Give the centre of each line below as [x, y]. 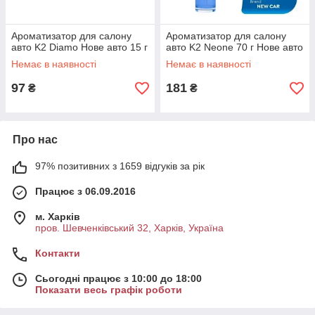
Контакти [58, 253]
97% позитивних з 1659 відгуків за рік [120, 166]
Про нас [35, 140]
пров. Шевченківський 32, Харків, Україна [129, 228]
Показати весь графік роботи [109, 290]
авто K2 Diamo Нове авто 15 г [79, 47]
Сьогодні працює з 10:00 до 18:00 [118, 278]
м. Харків [58, 217]
